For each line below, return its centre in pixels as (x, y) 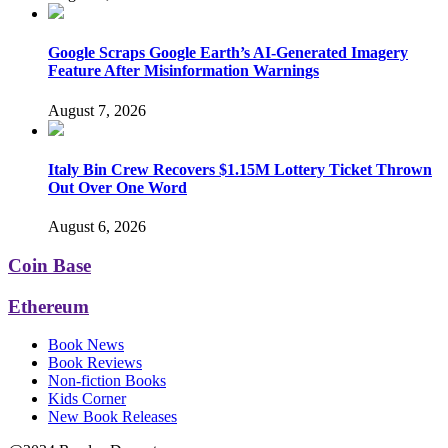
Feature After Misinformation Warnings (183, 71)
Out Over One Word (117, 187)
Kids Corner (87, 399)
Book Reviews (95, 363)
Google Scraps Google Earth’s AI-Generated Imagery (228, 53)
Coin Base (49, 265)
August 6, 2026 (97, 227)
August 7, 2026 (97, 110)
